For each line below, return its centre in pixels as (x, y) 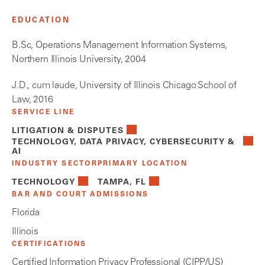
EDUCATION (41, 21)
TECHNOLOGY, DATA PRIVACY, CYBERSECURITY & (123, 142)
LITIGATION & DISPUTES (68, 131)
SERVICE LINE (43, 112)
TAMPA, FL (122, 182)
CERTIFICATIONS (49, 245)
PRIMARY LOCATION (142, 164)
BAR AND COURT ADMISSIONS (80, 194)
